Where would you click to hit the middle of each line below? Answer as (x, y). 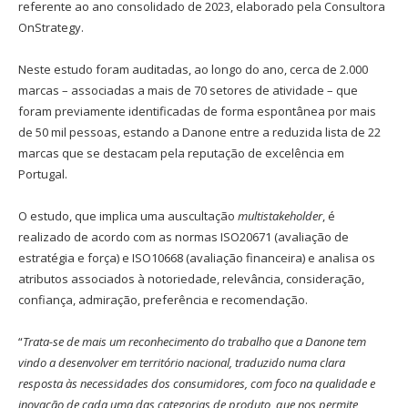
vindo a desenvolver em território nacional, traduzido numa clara (182, 363)
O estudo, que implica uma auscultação (128, 216)
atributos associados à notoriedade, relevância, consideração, (191, 279)
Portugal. (43, 174)
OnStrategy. (51, 28)
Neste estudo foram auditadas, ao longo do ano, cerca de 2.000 (193, 70)
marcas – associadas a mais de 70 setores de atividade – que (188, 91)
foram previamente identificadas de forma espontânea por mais (197, 112)
